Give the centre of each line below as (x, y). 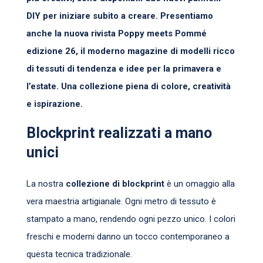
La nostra (46, 183)
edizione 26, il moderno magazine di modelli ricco (131, 51)
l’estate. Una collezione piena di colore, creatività (129, 86)
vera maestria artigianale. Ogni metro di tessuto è (121, 201)
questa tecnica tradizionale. (79, 254)
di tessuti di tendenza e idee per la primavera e (124, 68)
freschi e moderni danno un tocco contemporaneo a (128, 236)
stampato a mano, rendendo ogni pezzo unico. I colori (131, 219)
